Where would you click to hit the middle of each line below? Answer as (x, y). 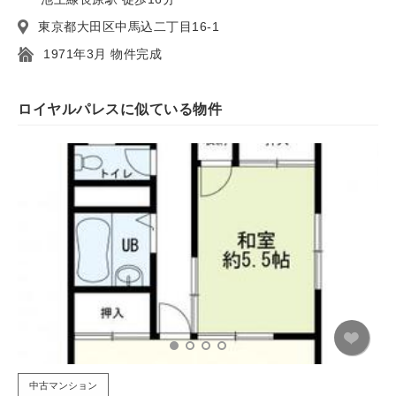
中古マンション (63, 385)
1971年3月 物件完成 (103, 53)
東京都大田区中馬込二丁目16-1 (129, 26)
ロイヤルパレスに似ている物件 (120, 109)
